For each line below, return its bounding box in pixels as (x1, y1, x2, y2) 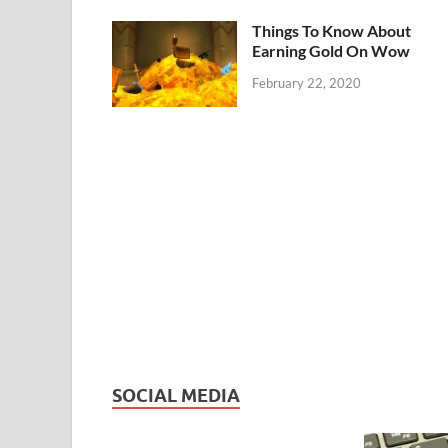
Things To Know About (252, 20, 411, 40)
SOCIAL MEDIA (112, 384, 240, 406)
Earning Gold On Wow (252, 40, 410, 60)
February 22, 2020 (252, 74, 361, 91)
